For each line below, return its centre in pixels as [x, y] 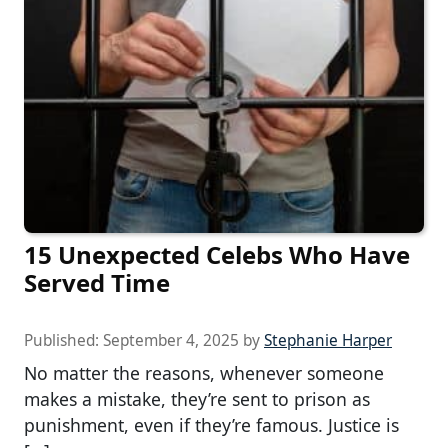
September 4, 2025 [171, 341]
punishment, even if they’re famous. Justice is [211, 425]
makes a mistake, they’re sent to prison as [197, 399]
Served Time [97, 283]
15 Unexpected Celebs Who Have [217, 255]
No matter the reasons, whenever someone [204, 373]
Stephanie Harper [328, 341]
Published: [63, 341]
